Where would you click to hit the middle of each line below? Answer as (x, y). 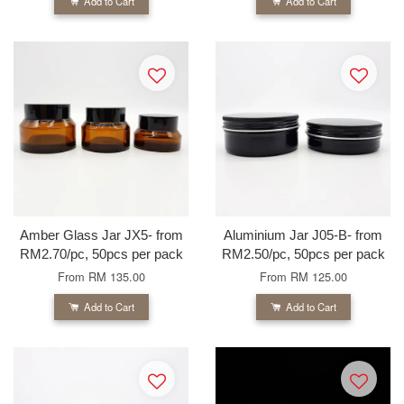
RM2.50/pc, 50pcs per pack (303, 253)
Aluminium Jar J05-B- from (303, 234)
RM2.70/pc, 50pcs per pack (101, 253)
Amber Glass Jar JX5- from (101, 234)
